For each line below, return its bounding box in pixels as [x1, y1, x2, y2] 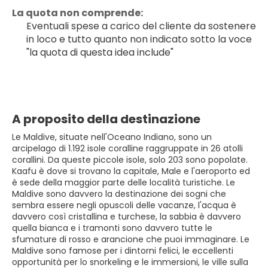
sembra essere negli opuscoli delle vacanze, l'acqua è [12, 199, 236, 211]
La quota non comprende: [12, 6, 143, 20]
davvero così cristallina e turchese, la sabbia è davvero [12, 211, 241, 223]
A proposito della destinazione [12, 111, 200, 127]
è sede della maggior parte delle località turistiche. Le [12, 176, 235, 188]
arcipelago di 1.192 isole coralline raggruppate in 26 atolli [12, 142, 243, 154]
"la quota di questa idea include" [26, 45, 173, 59]
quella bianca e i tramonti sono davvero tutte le [12, 222, 212, 234]
